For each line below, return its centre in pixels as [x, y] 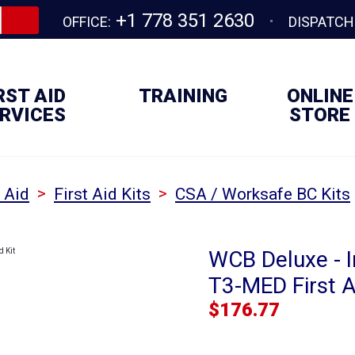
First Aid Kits [102, 195]
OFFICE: [87, 21]
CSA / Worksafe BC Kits [263, 195]
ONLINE [320, 96]
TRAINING [183, 96]
